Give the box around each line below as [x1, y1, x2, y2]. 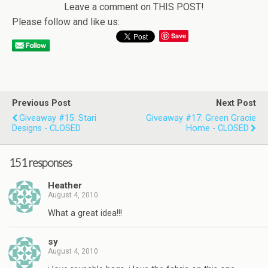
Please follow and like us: [12, 16, 120, 28]
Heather [48, 180, 82, 191]
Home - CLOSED [186, 123, 249, 133]
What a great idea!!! [48, 208, 122, 218]
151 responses [9, 156, 72, 169]
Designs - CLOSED [12, 123, 81, 133]
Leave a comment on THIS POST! [64, 1, 204, 13]
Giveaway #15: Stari [19, 113, 96, 123]
